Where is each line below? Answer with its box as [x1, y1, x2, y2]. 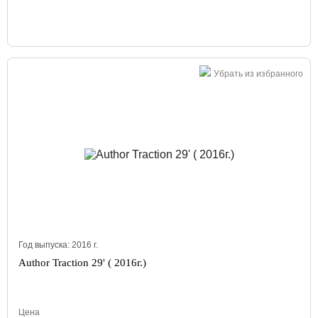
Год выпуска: [18, 240, 72, 250]
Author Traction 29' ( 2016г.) [18, 257, 146, 268]
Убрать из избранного [214, 69, 303, 79]
